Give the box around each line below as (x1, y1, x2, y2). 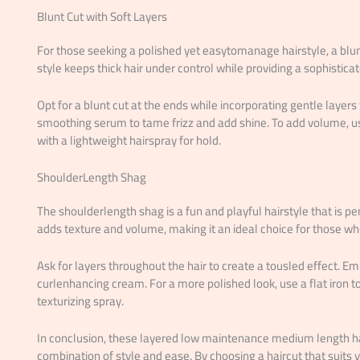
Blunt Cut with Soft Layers (36, 5, 167, 29)
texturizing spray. (36, 289, 124, 313)
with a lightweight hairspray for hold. (36, 129, 221, 153)
